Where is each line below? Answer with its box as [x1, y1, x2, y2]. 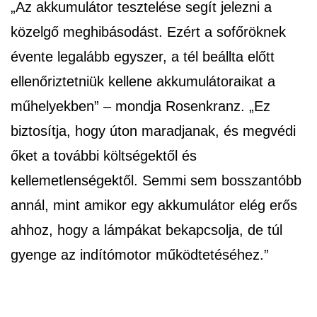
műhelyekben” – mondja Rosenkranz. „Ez [11, 98, 270, 115]
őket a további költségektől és [11, 148, 197, 164]
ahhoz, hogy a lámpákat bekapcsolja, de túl [11, 222, 282, 238]
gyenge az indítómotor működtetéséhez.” [11, 247, 269, 263]
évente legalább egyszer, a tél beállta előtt [11, 49, 275, 65]
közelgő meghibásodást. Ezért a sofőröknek [11, 24, 286, 40]
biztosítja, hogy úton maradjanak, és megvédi [11, 123, 296, 139]
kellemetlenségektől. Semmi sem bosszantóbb [11, 173, 301, 189]
